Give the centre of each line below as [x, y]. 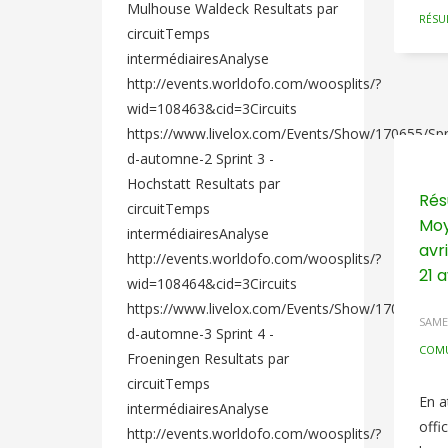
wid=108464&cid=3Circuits [212, 283]
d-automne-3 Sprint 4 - [200, 333]
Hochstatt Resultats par [203, 183]
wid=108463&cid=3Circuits [212, 108]
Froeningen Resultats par [208, 358]
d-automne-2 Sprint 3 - [200, 158]
